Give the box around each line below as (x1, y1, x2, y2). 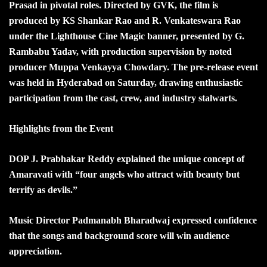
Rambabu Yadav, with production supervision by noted (9, 46, 232, 57)
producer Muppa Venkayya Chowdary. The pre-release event (9, 61, 258, 72)
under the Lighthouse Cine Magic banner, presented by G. (9, 30, 244, 41)
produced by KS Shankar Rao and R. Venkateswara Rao (9, 15, 241, 26)
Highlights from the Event (9, 123, 113, 133)
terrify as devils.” (9, 184, 77, 195)
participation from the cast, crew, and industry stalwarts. (9, 92, 237, 103)
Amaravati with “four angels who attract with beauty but (9, 169, 240, 179)
